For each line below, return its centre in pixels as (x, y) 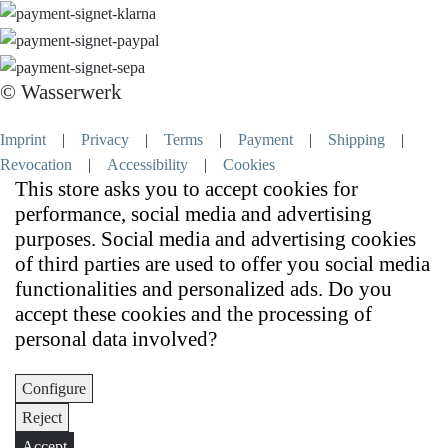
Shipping (356, 139)
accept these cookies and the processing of (193, 313)
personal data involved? (116, 338)
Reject (42, 417)
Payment (265, 139)
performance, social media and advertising (193, 213)
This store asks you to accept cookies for (186, 188)
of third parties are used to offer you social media (222, 263)
